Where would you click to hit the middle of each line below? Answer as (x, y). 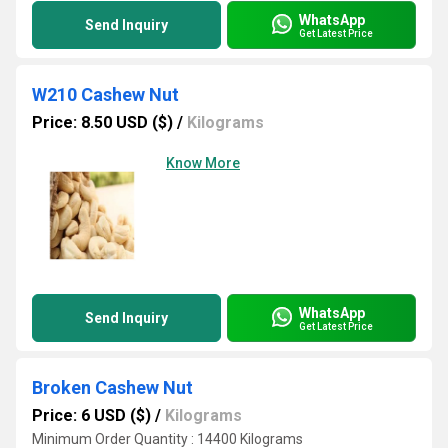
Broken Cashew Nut (112, 387)
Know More (203, 163)
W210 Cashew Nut (105, 94)
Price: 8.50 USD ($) (102, 122)
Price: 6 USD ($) (91, 415)
